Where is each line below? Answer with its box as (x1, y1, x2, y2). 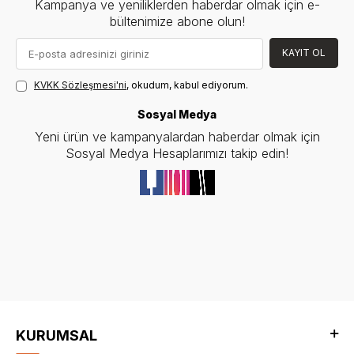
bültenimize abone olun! (109, 13, 245, 30)
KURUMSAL (16, 326, 97, 344)
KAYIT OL (282, 47, 326, 59)
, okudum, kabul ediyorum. (126, 79, 248, 92)
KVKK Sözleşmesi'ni (34, 79, 126, 92)
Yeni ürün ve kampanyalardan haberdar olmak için (34, 129, 320, 145)
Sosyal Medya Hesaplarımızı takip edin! (66, 145, 288, 162)
